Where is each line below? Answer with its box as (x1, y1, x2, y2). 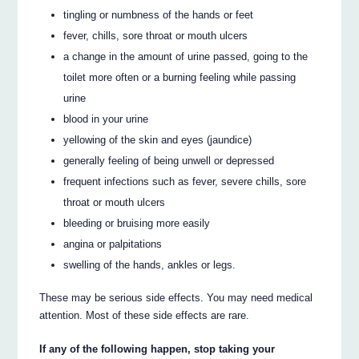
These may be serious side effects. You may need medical (39, 291, 313, 304)
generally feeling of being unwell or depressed (63, 155, 275, 167)
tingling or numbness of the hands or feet (63, 9, 254, 22)
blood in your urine (63, 113, 149, 126)
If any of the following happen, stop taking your (39, 342, 276, 355)
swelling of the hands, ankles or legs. (63, 259, 236, 272)
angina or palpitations (63, 238, 163, 251)
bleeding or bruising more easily (63, 217, 211, 230)
